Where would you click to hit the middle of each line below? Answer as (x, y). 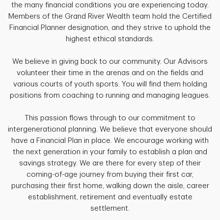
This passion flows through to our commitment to (110, 118)
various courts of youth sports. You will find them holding (110, 84)
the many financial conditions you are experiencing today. (110, 5)
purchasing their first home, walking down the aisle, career (110, 186)
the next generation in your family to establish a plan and (110, 152)
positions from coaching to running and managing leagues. (110, 96)
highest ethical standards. (110, 39)
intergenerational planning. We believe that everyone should (110, 130)
